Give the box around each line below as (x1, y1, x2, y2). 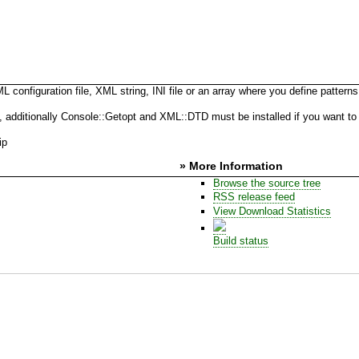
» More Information (179, 159, 283, 172)
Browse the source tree (212, 176, 321, 189)
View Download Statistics (212, 204, 331, 217)
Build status (212, 234, 268, 247)
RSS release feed (212, 191, 295, 204)
